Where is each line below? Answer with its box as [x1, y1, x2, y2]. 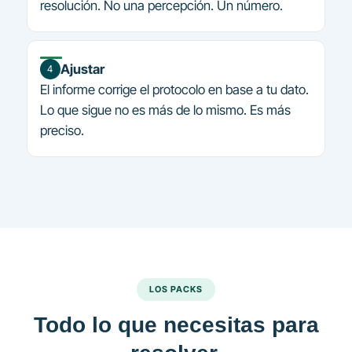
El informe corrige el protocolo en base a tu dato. [39, 81, 309, 97]
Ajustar [60, 60, 104, 77]
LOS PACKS [148, 283, 203, 295]
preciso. [39, 122, 84, 138]
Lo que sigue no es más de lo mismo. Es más [39, 101, 291, 118]
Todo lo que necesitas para [33, 311, 319, 337]
